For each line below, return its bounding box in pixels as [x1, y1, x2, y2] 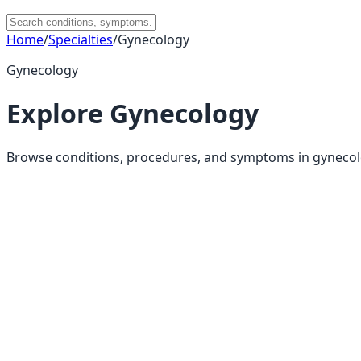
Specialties [48, 31, 113, 48]
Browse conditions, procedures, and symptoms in [6, 147, 313, 166]
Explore [6, 96, 110, 131]
